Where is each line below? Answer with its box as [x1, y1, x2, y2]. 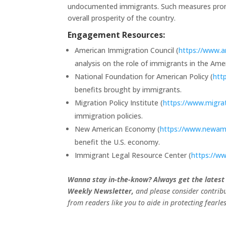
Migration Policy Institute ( [75, 97, 163, 107]
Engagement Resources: [68, 29, 165, 40]
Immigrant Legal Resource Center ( [75, 150, 192, 160]
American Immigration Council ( [75, 45, 179, 55]
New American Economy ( [75, 124, 160, 134]
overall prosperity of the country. [68, 13, 176, 23]
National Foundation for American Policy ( [75, 71, 213, 81]
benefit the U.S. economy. [75, 137, 160, 147]
